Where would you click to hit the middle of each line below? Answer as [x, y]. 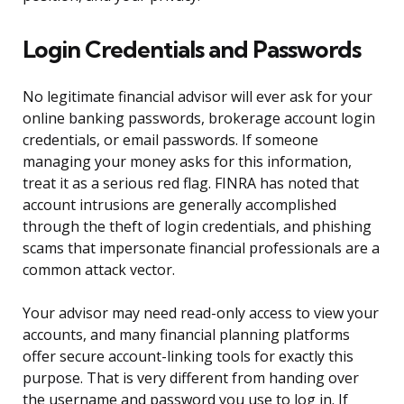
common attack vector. [99, 270]
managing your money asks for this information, [187, 162]
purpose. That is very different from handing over [191, 378]
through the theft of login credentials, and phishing [197, 227]
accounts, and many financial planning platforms [186, 335]
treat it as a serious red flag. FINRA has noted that [191, 184]
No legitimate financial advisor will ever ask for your [197, 97]
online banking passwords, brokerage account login [199, 119]
